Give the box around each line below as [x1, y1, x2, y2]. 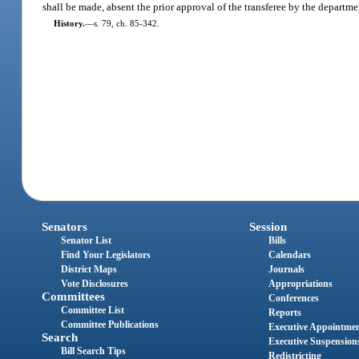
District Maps [61, 264, 118, 276]
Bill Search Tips [61, 345, 127, 357]
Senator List [61, 235, 112, 247]
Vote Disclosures [61, 278, 129, 290]
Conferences [268, 292, 319, 305]
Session [248, 220, 287, 234]
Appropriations [268, 278, 333, 290]
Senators [42, 220, 88, 234]
